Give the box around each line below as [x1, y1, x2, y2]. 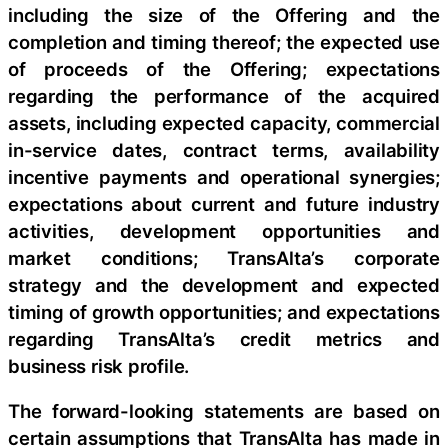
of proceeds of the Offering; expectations [8, 57, 440, 80]
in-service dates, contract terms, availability [8, 138, 440, 161]
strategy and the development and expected [8, 273, 440, 296]
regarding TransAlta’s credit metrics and [8, 327, 440, 350]
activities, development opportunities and [8, 219, 440, 242]
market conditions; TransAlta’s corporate [8, 246, 440, 269]
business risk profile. [8, 354, 190, 377]
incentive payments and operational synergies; [8, 165, 440, 188]
